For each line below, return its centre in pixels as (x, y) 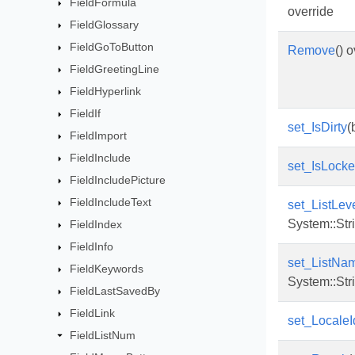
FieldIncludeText (111, 202)
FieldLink (93, 313)
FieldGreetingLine (115, 69)
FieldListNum (103, 335)
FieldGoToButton (112, 47)
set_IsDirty (317, 127)
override (311, 11)
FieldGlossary (105, 25)
